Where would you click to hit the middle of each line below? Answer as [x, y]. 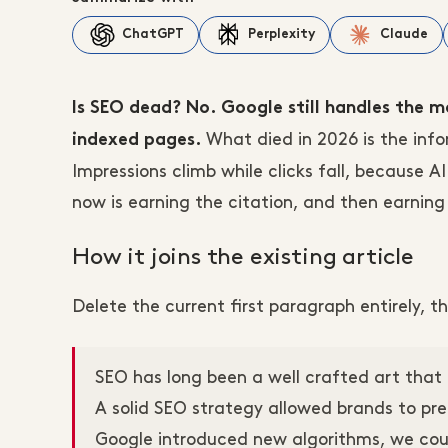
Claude [404, 35]
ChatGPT [153, 35]
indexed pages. [137, 141]
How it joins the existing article [243, 257]
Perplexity [281, 35]
